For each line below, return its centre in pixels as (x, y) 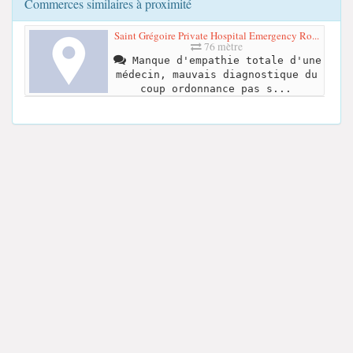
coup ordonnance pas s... (216, 88)
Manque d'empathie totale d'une (223, 60)
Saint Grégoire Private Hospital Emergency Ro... (216, 35)
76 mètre (222, 46)
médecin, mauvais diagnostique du (216, 74)
